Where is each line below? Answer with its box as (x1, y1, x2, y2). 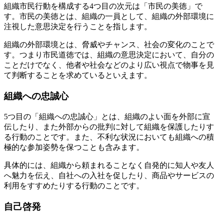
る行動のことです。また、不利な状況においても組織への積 (4, 132, 214, 141)
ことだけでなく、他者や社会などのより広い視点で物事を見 (4, 61, 214, 70)
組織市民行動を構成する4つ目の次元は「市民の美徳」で (4, 2, 202, 11)
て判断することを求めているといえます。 (4, 71, 152, 80)
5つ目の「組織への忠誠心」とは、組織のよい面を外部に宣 (4, 112, 210, 121)
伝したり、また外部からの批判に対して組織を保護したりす (4, 122, 214, 131)
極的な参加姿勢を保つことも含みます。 (4, 143, 144, 151)
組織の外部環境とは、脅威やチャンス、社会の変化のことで (4, 40, 214, 49)
